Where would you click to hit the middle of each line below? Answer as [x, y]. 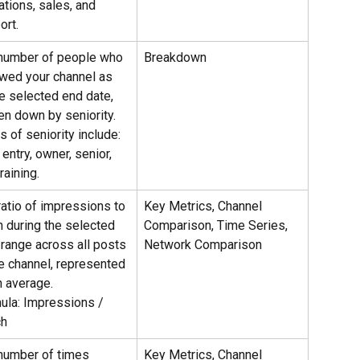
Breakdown [175, 57]
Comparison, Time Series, [217, 225]
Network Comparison [203, 244]
